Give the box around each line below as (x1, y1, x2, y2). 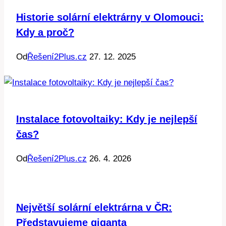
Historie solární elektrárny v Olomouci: (16, 11, 204, 23)
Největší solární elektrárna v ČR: (16, 201, 172, 213)
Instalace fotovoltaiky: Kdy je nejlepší (16, 113, 197, 125)
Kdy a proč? (16, 26, 74, 38)
